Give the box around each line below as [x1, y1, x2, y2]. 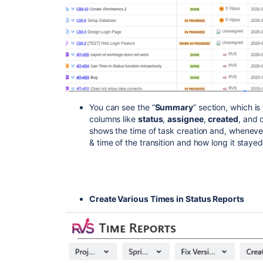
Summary [154, 102, 193, 112]
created [208, 113, 238, 124]
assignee [167, 113, 204, 124]
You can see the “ [89, 102, 155, 112]
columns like [89, 113, 138, 124]
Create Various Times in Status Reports [89, 193, 244, 204]
